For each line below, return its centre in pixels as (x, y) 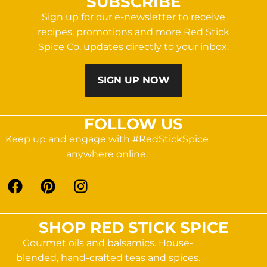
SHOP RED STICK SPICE (133, 228)
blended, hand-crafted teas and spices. (108, 258)
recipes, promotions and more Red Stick (133, 32)
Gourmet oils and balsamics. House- (108, 243)
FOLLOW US (133, 124)
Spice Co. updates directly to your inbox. (133, 47)
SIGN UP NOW (133, 80)
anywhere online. (107, 154)
